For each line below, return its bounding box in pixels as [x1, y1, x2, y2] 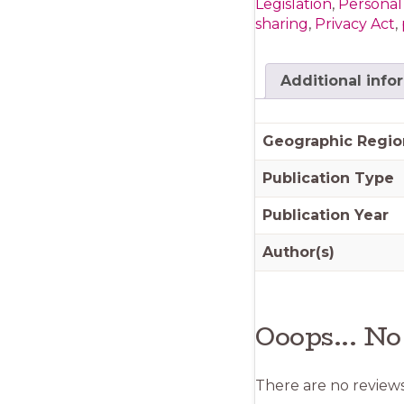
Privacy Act [315, 15, 395, 32]
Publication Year [262, 206, 389, 224]
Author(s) [262, 243, 335, 261]
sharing [255, 15, 308, 32]
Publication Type [262, 169, 394, 187]
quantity [254, 7, 316, 24]
